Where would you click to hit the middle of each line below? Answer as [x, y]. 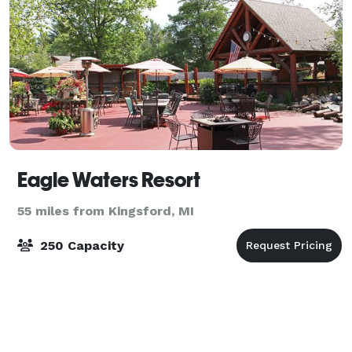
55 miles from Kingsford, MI [106, 211]
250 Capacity [80, 245]
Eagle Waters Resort [109, 180]
